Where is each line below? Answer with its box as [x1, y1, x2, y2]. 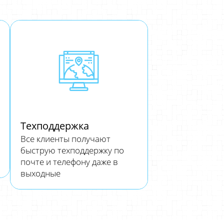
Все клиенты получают [20, 133, 110, 144]
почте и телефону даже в [20, 156, 118, 167]
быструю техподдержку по [20, 144, 124, 156]
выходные [20, 167, 60, 179]
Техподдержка [20, 119, 89, 132]
